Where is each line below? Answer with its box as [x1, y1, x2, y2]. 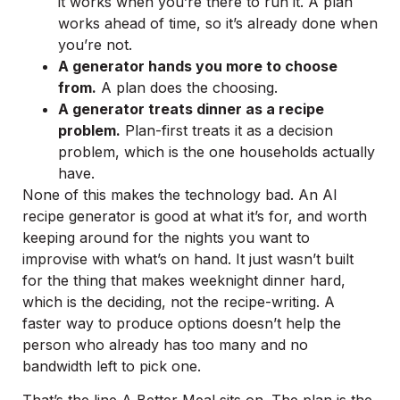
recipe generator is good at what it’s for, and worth [22, 206, 367, 225]
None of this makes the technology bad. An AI [22, 185, 337, 204]
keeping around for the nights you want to [22, 228, 310, 246]
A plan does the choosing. [96, 78, 278, 96]
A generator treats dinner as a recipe [58, 99, 324, 118]
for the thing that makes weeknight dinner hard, [22, 271, 346, 289]
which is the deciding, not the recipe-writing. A [22, 292, 335, 311]
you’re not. [58, 35, 132, 54]
